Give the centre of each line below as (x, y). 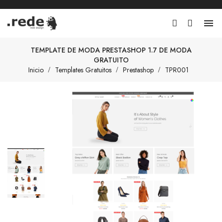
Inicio (36, 70)
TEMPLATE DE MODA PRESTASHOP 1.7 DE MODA (111, 50)
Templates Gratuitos (83, 70)
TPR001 (177, 70)
